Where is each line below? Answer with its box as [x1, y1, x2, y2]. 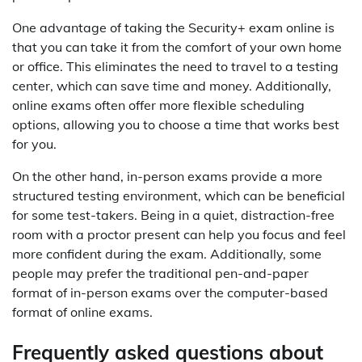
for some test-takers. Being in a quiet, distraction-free [12, 207, 335, 224]
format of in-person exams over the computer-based [12, 284, 328, 301]
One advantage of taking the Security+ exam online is [12, 19, 335, 36]
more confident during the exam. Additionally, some [12, 246, 322, 263]
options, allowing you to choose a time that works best [12, 116, 339, 133]
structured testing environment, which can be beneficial [12, 187, 345, 204]
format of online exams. [12, 304, 153, 321]
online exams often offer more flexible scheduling [12, 97, 305, 114]
